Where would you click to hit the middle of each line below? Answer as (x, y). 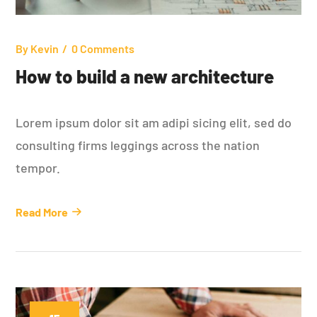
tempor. (38, 167)
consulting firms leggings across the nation (138, 145)
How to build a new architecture (145, 76)
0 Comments (103, 48)
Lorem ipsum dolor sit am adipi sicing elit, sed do (154, 122)
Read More (42, 212)
